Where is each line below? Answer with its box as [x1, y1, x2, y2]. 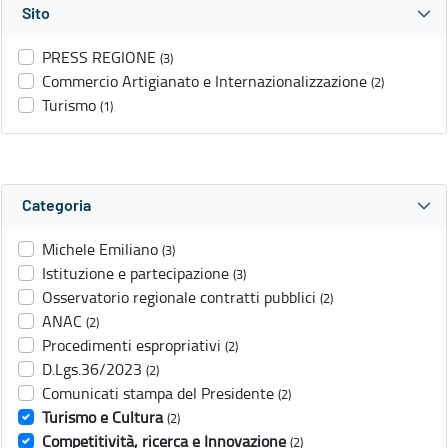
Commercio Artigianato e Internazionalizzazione [42, 70, 367, 93]
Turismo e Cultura [42, 406, 163, 429]
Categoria [22, 198, 91, 215]
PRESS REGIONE [42, 46, 156, 69]
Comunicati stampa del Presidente [42, 382, 274, 405]
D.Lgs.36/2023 [42, 358, 142, 381]
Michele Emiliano [42, 238, 158, 261]
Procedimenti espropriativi [42, 334, 221, 357]
